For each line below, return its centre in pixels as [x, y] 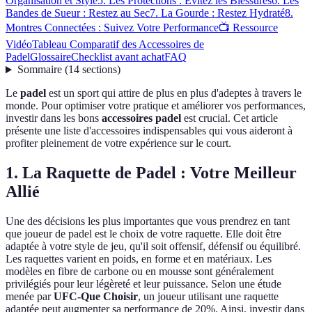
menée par [30, 297]
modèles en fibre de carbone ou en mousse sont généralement [140, 272]
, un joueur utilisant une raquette [208, 297]
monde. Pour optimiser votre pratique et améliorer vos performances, [156, 106]
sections [99, 70]
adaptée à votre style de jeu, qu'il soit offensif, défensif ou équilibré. [153, 247]
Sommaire [39, 70]
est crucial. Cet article [229, 118]
